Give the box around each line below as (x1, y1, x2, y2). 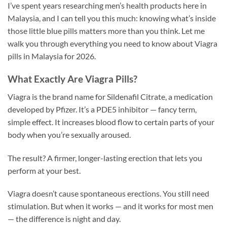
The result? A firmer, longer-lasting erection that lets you (8, 153, 202, 163)
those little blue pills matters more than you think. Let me (8, 26, 205, 36)
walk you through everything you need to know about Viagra (8, 39, 217, 49)
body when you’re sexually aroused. (8, 129, 131, 139)
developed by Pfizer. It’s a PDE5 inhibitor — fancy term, (8, 104, 197, 114)
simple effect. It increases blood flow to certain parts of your (8, 117, 214, 127)
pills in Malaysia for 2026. (8, 51, 96, 61)
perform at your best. (8, 165, 81, 175)
